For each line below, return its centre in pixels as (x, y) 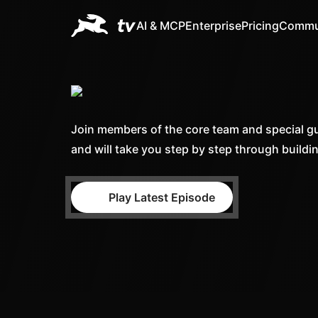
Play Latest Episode (162, 197)
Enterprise (214, 26)
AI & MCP (161, 26)
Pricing (261, 26)
